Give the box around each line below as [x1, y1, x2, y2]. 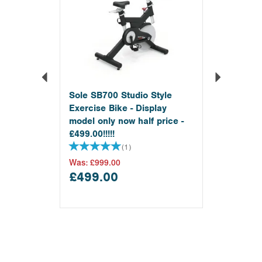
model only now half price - [68, 115, 184, 127]
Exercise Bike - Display [68, 102, 167, 114]
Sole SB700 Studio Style [68, 89, 172, 101]
